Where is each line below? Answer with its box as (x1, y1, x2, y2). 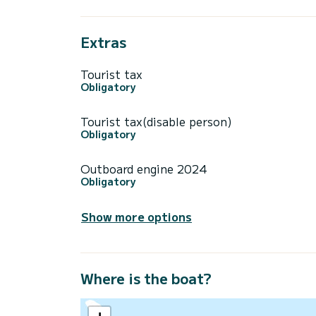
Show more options (81, 207, 192, 225)
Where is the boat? (80, 267, 212, 288)
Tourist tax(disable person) (80, 112, 232, 130)
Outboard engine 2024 (80, 159, 207, 177)
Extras (80, 31, 126, 52)
